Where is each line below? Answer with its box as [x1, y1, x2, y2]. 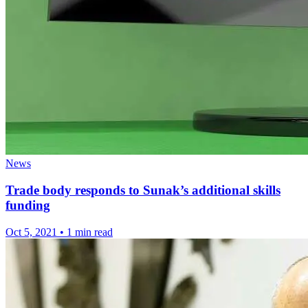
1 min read [67, 225, 113, 238]
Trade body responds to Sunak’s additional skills [5, 182, 280, 197]
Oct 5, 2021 [5, 225, 57, 238]
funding [5, 197, 50, 212]
